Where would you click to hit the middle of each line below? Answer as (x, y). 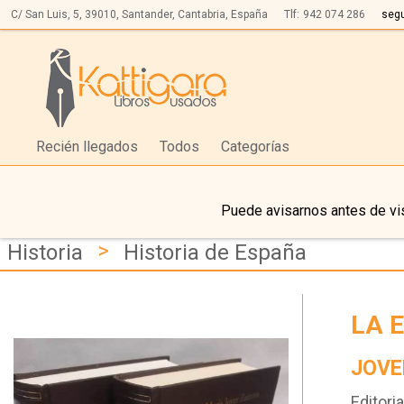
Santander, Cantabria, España (195, 14)
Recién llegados (87, 147)
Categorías (255, 147)
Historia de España (215, 253)
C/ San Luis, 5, (46, 14)
